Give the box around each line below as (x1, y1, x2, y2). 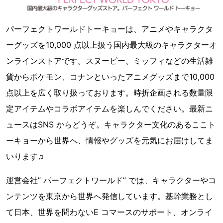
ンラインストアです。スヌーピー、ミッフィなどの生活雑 (6, 56, 213, 66)
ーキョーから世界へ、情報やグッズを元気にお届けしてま (6, 135, 213, 146)
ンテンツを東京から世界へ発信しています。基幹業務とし (6, 191, 213, 202)
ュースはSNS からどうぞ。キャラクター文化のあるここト (6, 119, 216, 130)
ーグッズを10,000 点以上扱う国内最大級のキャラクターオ (6, 40, 217, 50)
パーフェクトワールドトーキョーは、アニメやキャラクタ (6, 24, 213, 34)
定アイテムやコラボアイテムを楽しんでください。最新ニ (6, 104, 213, 114)
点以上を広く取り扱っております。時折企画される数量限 (6, 88, 213, 98)
